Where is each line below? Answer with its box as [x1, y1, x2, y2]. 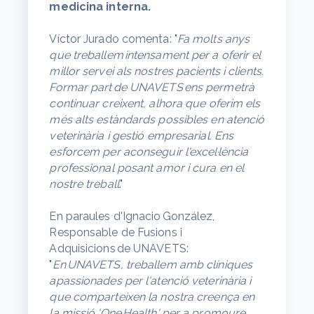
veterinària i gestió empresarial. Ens [49, 128, 234, 142]
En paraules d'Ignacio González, [49, 209, 215, 223]
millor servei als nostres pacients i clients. [49, 64, 264, 78]
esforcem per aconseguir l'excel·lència [49, 144, 249, 158]
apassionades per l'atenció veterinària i [49, 273, 252, 287]
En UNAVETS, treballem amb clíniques [52, 257, 253, 271]
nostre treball [49, 177, 119, 191]
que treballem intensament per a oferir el [49, 48, 261, 62]
